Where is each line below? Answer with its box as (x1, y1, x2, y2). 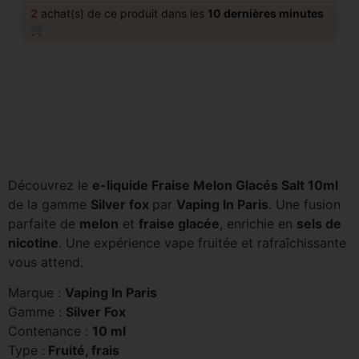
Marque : (8, 284, 65, 301)
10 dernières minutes (208, 6, 324, 20)
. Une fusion (268, 196, 341, 212)
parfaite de (8, 216, 79, 232)
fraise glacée (139, 216, 220, 232)
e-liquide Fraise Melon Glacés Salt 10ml (92, 177, 338, 193)
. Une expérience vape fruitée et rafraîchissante (58, 235, 346, 251)
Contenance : (8, 323, 92, 340)
